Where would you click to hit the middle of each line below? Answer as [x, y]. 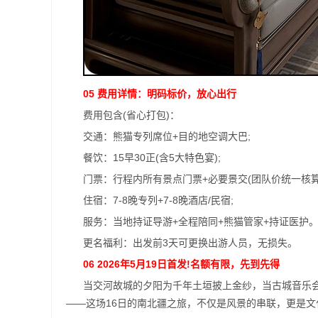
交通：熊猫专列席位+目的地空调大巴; [167, 136]
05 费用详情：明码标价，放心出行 [160, 94]
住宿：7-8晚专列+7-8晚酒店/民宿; [158, 200]
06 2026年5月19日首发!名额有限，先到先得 [181, 264]
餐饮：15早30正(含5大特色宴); [152, 158]
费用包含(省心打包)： [131, 115]
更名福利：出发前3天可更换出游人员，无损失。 [190, 243]
